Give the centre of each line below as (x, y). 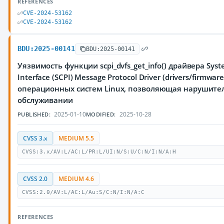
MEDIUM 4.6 (76, 179)
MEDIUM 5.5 (76, 138)
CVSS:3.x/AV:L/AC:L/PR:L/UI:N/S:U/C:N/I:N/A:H (99, 152)
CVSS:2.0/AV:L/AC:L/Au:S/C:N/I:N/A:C (83, 192)
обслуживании (45, 100)
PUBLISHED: (34, 114)
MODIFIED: (101, 114)
